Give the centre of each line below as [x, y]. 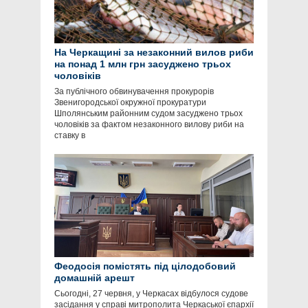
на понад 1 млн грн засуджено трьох [143, 64]
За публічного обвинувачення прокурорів [134, 92]
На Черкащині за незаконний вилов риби [154, 53]
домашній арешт [95, 278]
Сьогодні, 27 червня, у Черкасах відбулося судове [151, 294]
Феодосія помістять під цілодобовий [145, 266]
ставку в [70, 136]
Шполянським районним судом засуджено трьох [148, 114]
